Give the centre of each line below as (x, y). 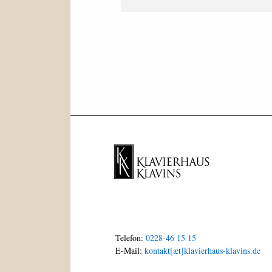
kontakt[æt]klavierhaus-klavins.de (203, 251)
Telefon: (131, 238)
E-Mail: (130, 251)
